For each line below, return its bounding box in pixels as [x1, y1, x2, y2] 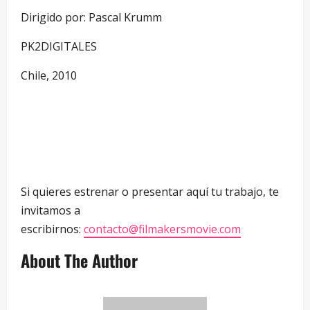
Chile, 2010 [21, 67, 77, 83]
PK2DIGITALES [21, 38, 97, 54]
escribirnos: [21, 221, 84, 237]
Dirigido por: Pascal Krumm [21, 9, 162, 25]
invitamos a [21, 202, 80, 218]
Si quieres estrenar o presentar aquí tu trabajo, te [21, 183, 279, 199]
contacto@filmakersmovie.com [84, 221, 241, 237]
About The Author [21, 247, 138, 273]
